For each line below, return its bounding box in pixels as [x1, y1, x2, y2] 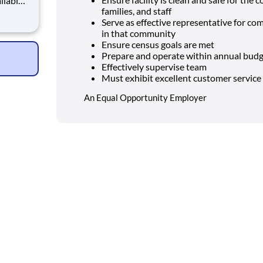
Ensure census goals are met [102, 38, 214, 50]
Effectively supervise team [102, 60, 207, 72]
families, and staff [102, 5, 171, 16]
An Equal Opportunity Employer [84, 92, 207, 103]
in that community [102, 27, 176, 39]
